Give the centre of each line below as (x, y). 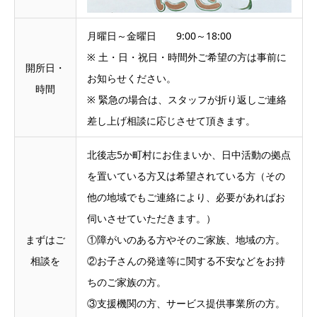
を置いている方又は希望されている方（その (186, 176)
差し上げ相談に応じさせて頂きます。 (171, 121)
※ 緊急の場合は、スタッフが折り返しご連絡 (187, 99)
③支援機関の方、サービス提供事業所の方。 (186, 303)
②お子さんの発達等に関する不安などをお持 (186, 261)
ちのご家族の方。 (127, 282)
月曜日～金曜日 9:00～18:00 (159, 36)
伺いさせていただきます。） (151, 218)
